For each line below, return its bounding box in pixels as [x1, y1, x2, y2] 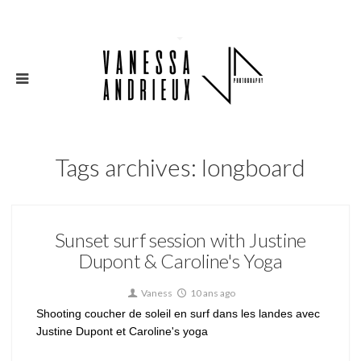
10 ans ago [189, 287, 236, 299]
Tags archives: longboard [56, 152, 305, 181]
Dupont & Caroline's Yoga [78, 249, 283, 272]
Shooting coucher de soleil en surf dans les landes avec [36, 307, 320, 320]
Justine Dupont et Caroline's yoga [36, 325, 208, 338]
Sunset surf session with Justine [54, 228, 307, 251]
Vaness [139, 287, 172, 299]
